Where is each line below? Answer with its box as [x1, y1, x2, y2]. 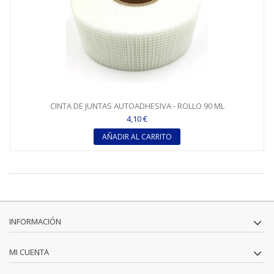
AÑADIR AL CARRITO [102, 131, 172, 142]
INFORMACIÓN [9, 216, 61, 227]
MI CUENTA [9, 246, 49, 257]
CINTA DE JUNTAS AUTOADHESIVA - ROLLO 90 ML [50, 100, 224, 111]
